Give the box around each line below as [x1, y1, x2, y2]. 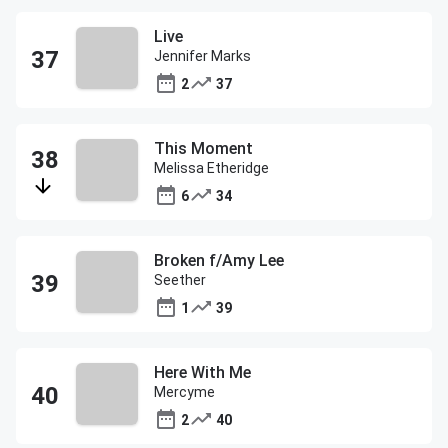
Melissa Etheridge [154, 160, 269, 176]
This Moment [154, 139, 253, 158]
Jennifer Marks [154, 48, 251, 64]
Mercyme [154, 384, 215, 400]
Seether [154, 272, 206, 288]
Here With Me [154, 363, 251, 382]
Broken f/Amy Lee [154, 251, 284, 270]
